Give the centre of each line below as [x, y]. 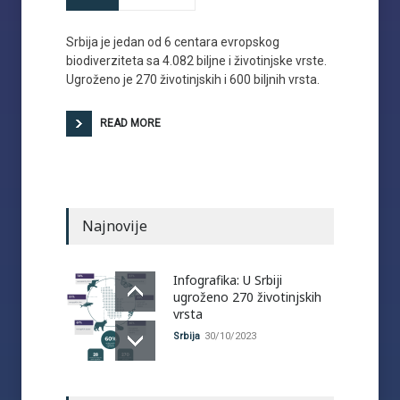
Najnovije [115, 226]
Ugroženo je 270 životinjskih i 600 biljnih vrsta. [193, 79]
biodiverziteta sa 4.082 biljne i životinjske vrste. [196, 61]
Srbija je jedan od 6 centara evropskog [173, 42]
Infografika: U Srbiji [228, 280]
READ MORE [130, 123]
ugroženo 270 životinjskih [247, 297]
